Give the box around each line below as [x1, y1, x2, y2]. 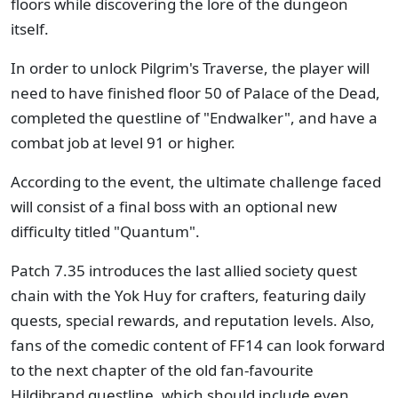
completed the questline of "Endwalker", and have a [11, 107, 378, 128]
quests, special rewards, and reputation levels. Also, [11, 310, 375, 330]
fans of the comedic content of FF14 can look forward [11, 335, 385, 355]
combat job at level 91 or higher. [11, 132, 239, 153]
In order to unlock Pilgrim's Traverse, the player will [11, 58, 370, 78]
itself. [11, 19, 52, 39]
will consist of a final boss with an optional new [11, 196, 337, 217]
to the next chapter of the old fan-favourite [11, 360, 314, 380]
